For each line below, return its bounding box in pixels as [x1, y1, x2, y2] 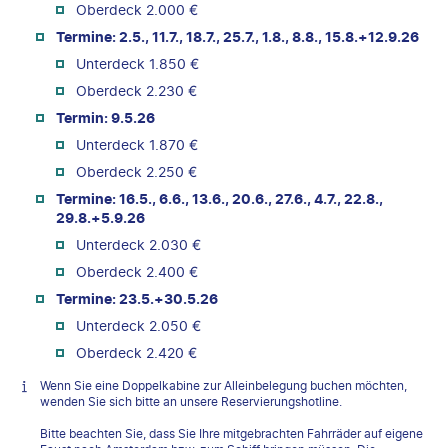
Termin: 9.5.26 [56, 108, 155, 126]
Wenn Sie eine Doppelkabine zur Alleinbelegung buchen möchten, [40, 377, 407, 393]
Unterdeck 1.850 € [76, 54, 199, 72]
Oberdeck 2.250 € [76, 162, 197, 180]
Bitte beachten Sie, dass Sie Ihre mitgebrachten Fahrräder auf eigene [40, 425, 423, 441]
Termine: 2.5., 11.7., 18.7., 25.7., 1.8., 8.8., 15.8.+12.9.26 [56, 27, 419, 45]
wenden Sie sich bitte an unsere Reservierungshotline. [40, 393, 342, 409]
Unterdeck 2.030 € [76, 235, 201, 253]
